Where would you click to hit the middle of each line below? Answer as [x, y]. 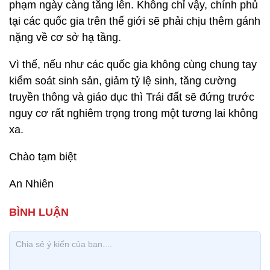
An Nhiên [31, 184]
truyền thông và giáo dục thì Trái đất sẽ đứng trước [132, 97]
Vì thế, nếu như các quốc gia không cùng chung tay [133, 64]
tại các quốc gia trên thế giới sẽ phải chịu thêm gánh [135, 21]
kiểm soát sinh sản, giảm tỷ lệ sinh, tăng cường [123, 81]
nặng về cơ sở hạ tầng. [65, 37]
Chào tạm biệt [43, 157]
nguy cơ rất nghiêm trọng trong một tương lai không [133, 113]
